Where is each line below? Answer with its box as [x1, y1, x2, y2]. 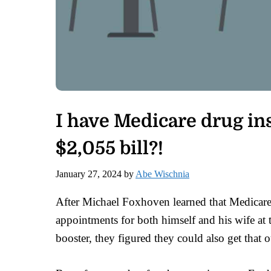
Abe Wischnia [135, 169, 189, 180]
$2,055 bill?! [56, 138, 163, 158]
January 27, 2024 [56, 169, 122, 180]
